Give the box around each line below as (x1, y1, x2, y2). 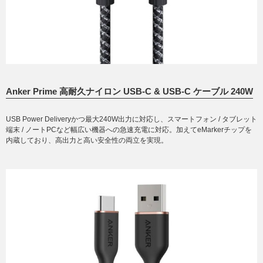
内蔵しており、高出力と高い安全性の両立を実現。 (6, 136, 168, 145)
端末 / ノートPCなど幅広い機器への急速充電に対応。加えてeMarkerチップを (6, 126, 252, 134)
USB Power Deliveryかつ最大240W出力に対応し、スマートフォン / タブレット (6, 115, 257, 124)
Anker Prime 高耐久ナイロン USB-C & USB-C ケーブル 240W (6, 86, 253, 97)
